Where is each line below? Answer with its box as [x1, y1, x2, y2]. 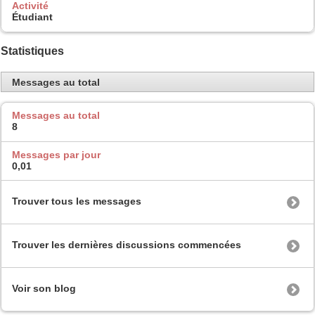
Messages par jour [12, 148, 101, 160]
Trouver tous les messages [12, 195, 141, 207]
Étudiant [12, 11, 53, 23]
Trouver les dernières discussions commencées [12, 239, 241, 251]
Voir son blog [12, 283, 76, 295]
